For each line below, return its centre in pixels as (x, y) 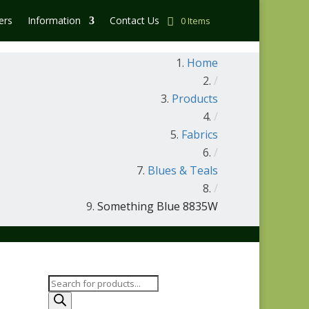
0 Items (196, 21)
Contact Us (134, 20)
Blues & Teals (183, 170)
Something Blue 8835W (158, 206)
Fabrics (200, 134)
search (63, 298)
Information (54, 20)
